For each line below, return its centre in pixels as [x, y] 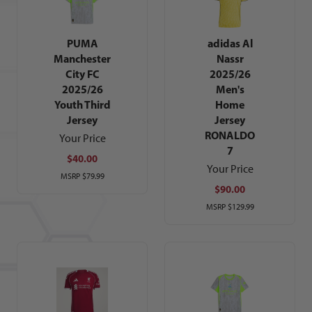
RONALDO [230, 135]
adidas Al [230, 44]
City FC [82, 74]
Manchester [82, 59]
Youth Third [82, 105]
